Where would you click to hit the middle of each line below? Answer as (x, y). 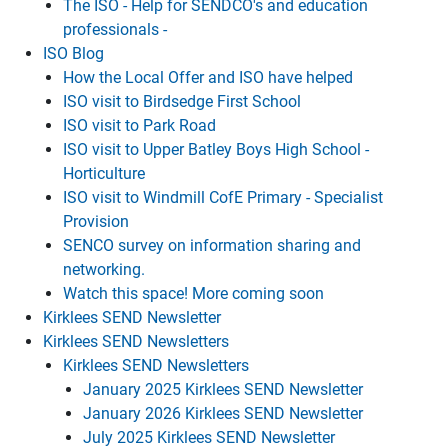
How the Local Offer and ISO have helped (208, 77)
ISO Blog (73, 53)
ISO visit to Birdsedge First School (182, 101)
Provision (96, 221)
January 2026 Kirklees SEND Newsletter (223, 413)
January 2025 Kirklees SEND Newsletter (223, 389)
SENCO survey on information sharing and (212, 245)
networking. (104, 269)
